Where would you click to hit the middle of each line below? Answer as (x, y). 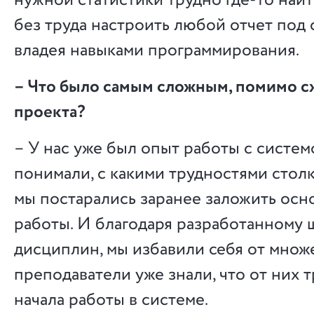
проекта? (50, 112)
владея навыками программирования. (157, 50)
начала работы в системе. (111, 300)
